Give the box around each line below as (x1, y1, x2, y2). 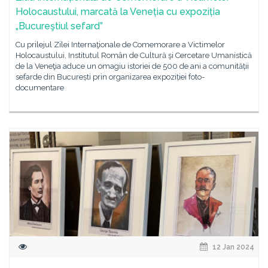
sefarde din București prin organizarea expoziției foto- (16, 72, 205, 81)
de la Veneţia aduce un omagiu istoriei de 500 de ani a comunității (16, 61, 249, 71)
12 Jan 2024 (211, 243, 254, 251)
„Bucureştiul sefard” (16, 20, 103, 32)
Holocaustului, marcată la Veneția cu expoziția (16, 5, 220, 17)
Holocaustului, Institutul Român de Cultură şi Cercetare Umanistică (16, 50, 252, 60)
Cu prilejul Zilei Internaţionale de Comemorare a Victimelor (16, 39, 225, 49)
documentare (16, 83, 64, 92)
